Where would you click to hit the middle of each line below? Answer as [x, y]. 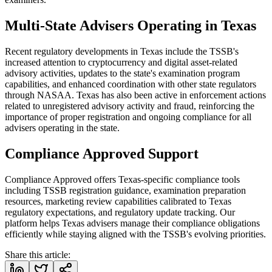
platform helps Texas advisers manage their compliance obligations [132, 223]
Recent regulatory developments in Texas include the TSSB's [122, 51]
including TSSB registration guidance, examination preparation [125, 190]
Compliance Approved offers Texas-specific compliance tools [122, 179]
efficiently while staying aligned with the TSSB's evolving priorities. [135, 234]
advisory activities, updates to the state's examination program [122, 73]
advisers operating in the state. [62, 127]
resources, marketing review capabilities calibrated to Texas [118, 201]
